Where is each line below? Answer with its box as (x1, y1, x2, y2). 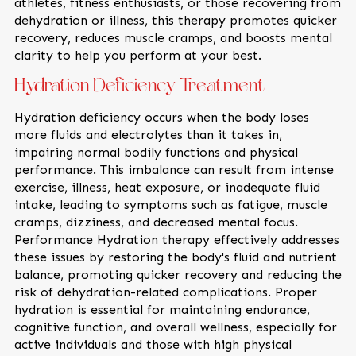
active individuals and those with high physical (14, 337, 292, 352)
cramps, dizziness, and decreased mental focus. (14, 215, 298, 230)
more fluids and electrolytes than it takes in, (14, 127, 282, 142)
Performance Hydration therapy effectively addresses (14, 232, 339, 247)
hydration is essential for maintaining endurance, (14, 302, 310, 317)
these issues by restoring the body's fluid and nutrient (14, 250, 337, 265)
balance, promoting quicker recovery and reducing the (14, 267, 342, 282)
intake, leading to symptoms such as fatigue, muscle (14, 197, 327, 212)
